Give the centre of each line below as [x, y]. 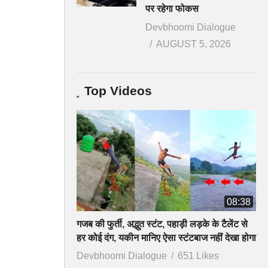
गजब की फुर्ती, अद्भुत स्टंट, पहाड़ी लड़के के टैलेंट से [162, 224]
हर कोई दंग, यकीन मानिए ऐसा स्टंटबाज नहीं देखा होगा [166, 238]
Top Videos [118, 91]
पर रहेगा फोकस [172, 9]
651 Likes [198, 256]
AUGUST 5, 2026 [194, 44]
